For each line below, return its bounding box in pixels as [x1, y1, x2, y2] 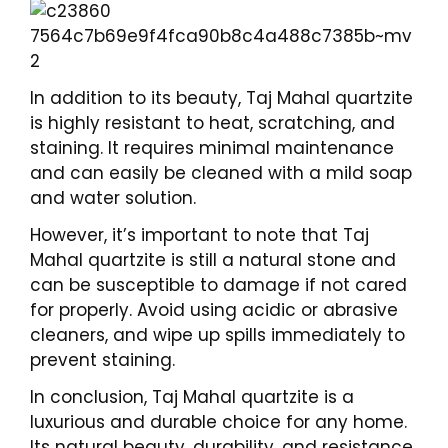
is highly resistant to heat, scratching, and [30, 111, 395, 135]
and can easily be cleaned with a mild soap [30, 161, 412, 185]
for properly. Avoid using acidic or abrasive [30, 297, 398, 322]
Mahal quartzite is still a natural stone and [30, 247, 396, 272]
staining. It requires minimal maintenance [30, 136, 394, 160]
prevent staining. [30, 347, 175, 372]
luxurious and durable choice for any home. [30, 409, 407, 434]
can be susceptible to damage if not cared [30, 272, 407, 297]
